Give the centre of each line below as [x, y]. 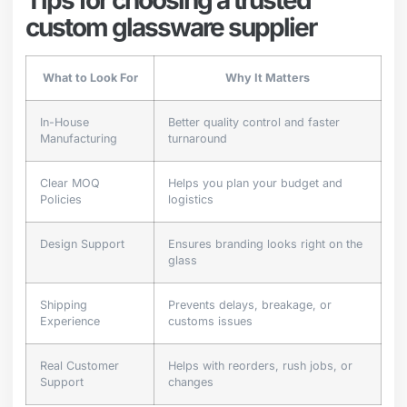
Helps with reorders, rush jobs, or [260, 365]
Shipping [64, 304]
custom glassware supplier [171, 27]
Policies [61, 199]
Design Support [82, 243]
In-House [65, 122]
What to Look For [90, 77]
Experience [70, 321]
